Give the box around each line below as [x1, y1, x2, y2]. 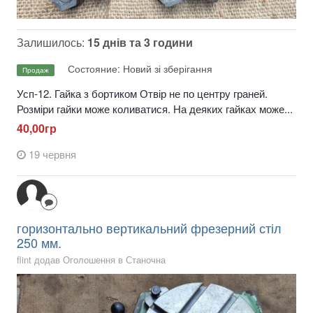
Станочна [126, 253, 166, 267]
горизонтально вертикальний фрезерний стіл [17, 219, 282, 238]
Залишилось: [17, 34, 87, 51]
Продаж [22, 64, 49, 75]
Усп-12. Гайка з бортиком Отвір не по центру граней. [17, 86, 268, 101]
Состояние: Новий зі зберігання [68, 61, 212, 75]
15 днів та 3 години [87, 34, 193, 51]
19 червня [29, 147, 76, 162]
